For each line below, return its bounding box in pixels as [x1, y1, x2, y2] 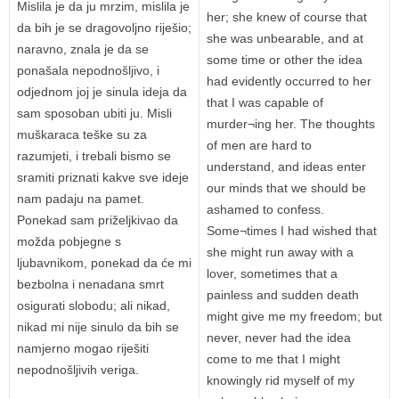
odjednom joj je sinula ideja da [17, 85, 187, 100]
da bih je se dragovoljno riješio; [17, 20, 191, 36]
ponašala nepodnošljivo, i [17, 63, 159, 78]
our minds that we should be [207, 181, 366, 196]
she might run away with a [207, 245, 354, 260]
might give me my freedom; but [207, 309, 382, 324]
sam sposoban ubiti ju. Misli [17, 106, 172, 121]
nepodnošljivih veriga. [17, 362, 139, 378]
